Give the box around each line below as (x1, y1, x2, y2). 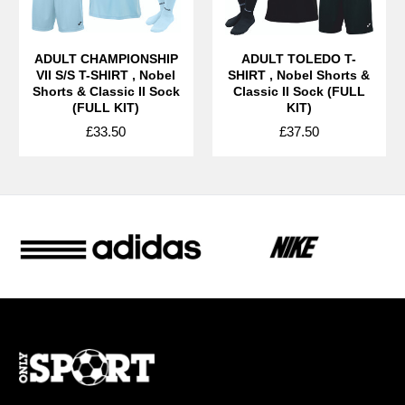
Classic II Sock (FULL (232, 83, 365, 99)
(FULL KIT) (72, 99, 140, 115)
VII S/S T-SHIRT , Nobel (36, 67, 176, 82)
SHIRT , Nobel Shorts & (228, 67, 371, 82)
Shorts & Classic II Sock (32, 83, 180, 99)
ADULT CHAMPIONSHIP (33, 51, 178, 66)
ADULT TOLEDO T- (241, 51, 357, 66)
